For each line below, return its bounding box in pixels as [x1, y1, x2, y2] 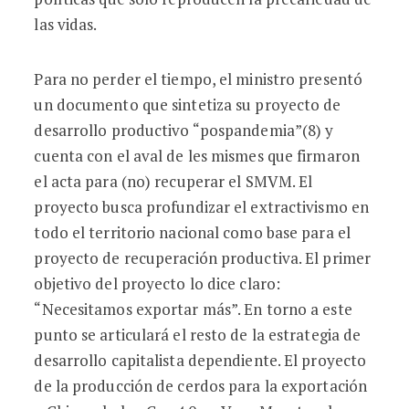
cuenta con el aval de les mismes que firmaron [34, 145, 360, 166]
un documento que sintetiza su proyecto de [34, 94, 341, 115]
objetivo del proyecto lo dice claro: [34, 273, 281, 294]
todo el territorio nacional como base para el [34, 222, 351, 243]
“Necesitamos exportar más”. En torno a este [34, 299, 352, 320]
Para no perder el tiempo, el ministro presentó [34, 68, 363, 89]
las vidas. [34, 14, 98, 35]
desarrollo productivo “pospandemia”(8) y [34, 120, 334, 141]
